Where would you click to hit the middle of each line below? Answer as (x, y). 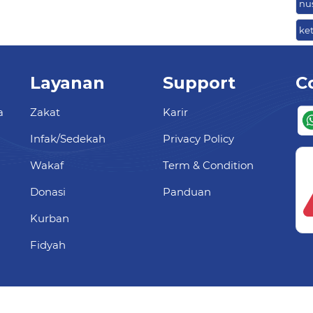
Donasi (48, 192)
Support (199, 83)
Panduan (187, 192)
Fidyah (48, 245)
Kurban (50, 219)
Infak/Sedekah (68, 139)
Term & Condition (208, 166)
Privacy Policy (198, 139)
